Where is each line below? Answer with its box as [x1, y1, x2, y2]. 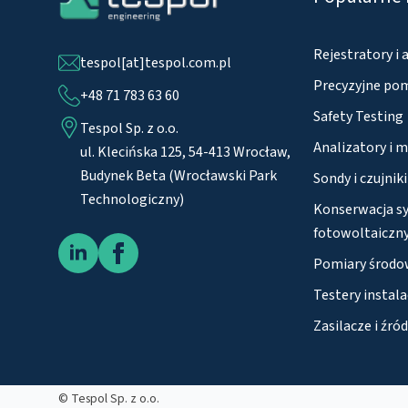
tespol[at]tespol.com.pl [80, 53, 231, 74]
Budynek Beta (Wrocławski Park [80, 166, 277, 187]
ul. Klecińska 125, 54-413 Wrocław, [80, 142, 291, 163]
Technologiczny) [80, 189, 184, 210]
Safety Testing [313, 106, 403, 127]
